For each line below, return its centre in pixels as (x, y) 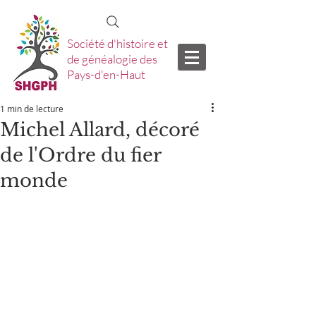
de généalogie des (112, 59)
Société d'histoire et (117, 43)
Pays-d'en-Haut (106, 74)
